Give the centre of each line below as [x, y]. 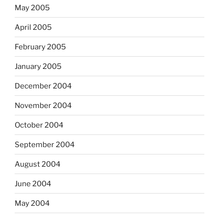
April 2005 [33, 27]
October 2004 [39, 125]
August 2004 [38, 164]
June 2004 [33, 184]
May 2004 [32, 203]
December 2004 [43, 86]
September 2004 [45, 144]
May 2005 [32, 8]
